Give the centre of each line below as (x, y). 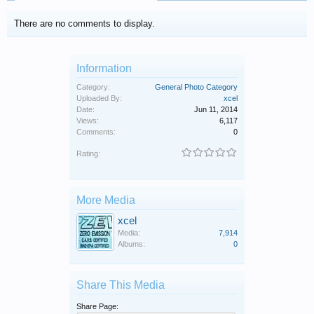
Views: (88, 121)
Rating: (88, 154)
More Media (106, 200)
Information (104, 69)
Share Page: (97, 307)
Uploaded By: (99, 98)
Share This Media (121, 285)
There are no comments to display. (84, 24)
